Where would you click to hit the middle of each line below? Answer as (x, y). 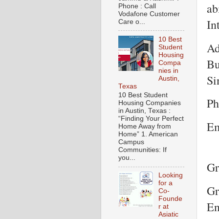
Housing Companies (150, 103)
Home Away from (145, 127)
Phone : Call (137, 6)
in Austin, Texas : (145, 111)
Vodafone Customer (149, 14)
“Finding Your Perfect (151, 119)
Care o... (132, 22)
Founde (171, 199)
